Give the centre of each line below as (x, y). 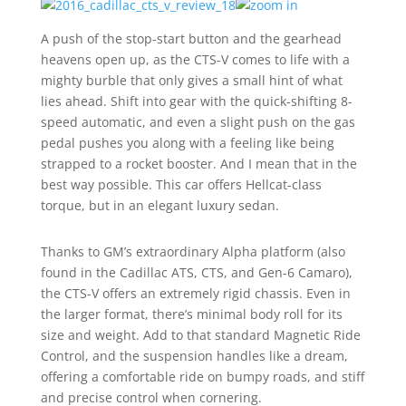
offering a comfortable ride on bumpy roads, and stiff (202, 377)
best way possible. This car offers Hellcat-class (181, 184)
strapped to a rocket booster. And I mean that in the (198, 164)
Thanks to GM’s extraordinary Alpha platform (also (193, 251)
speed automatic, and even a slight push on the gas (198, 122)
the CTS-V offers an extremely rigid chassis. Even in (195, 293)
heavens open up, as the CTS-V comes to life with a (195, 59)
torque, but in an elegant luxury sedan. (159, 205)
